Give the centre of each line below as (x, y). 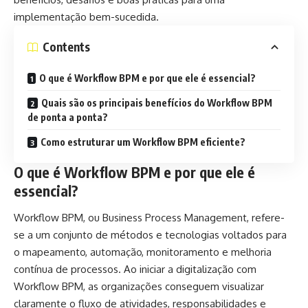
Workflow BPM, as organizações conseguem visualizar (139, 286)
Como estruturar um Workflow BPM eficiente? (143, 142)
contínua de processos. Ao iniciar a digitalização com (135, 269)
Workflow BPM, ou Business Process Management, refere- (149, 218)
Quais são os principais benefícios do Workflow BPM (157, 102)
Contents (66, 47)
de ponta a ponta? (68, 117)
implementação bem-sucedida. (86, 16)
